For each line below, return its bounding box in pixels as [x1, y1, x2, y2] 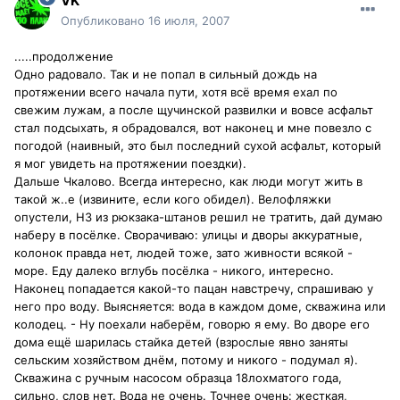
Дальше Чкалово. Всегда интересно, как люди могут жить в [14, 174, 362, 189]
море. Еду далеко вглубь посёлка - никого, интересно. [14, 263, 334, 279]
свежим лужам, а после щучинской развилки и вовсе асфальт [14, 103, 373, 118]
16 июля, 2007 [148, 13, 229, 29]
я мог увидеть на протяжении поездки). [14, 156, 246, 171]
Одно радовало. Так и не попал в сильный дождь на [14, 67, 317, 82]
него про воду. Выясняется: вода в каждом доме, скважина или [14, 299, 386, 314]
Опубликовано [61, 13, 148, 29]
